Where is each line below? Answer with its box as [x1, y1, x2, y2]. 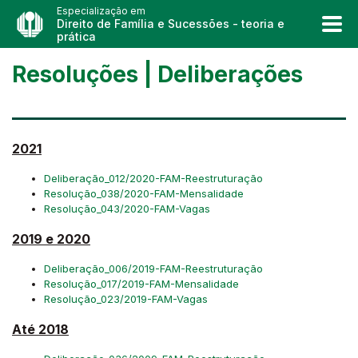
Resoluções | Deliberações [12, 61, 308, 88]
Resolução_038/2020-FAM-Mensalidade [44, 187, 244, 200]
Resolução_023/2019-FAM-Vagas [44, 292, 208, 305]
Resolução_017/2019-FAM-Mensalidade [44, 277, 239, 290]
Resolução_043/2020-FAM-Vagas [44, 202, 210, 215]
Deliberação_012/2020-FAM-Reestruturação [44, 172, 263, 185]
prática [57, 30, 96, 43]
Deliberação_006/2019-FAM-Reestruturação [44, 262, 263, 275]
